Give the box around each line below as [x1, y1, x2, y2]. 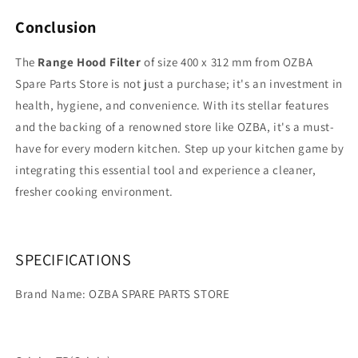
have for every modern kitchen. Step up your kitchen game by [15, 140, 344, 156]
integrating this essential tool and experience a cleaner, [15, 161, 316, 177]
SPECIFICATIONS [15, 249, 132, 270]
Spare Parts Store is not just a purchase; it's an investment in [15, 75, 343, 91]
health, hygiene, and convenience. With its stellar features [15, 97, 329, 113]
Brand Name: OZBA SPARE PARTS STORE [15, 286, 230, 302]
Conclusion [15, 16, 97, 38]
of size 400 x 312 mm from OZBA [141, 54, 313, 70]
